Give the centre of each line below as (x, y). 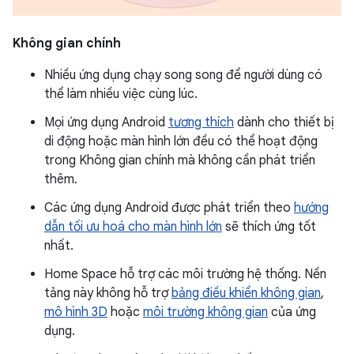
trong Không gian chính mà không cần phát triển (180, 160)
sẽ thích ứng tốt (269, 226)
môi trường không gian (205, 312)
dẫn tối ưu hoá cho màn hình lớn (133, 226)
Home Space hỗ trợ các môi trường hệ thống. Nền (185, 274)
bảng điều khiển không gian (246, 293)
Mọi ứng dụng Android (106, 122)
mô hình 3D (76, 312)
